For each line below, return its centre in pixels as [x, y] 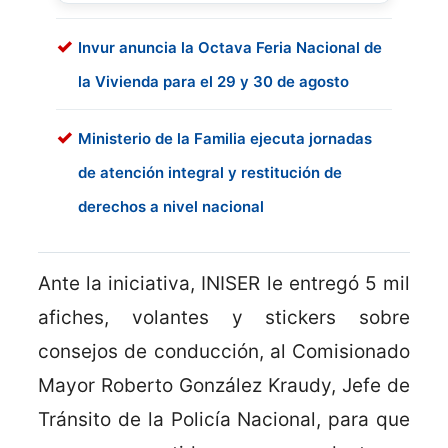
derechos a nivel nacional [171, 207]
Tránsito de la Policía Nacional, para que [224, 420]
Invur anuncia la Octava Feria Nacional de [230, 48]
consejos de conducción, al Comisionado [224, 352]
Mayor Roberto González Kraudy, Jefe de [224, 386]
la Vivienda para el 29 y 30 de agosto [213, 82]
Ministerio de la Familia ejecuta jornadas [225, 139]
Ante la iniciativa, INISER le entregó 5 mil [224, 284]
